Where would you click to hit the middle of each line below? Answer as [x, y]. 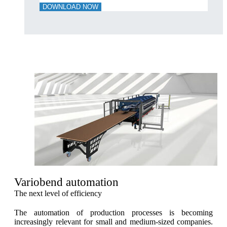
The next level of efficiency [58, 193]
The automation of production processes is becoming [113, 213]
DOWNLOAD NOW [70, 7]
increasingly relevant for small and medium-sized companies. [113, 222]
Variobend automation [66, 182]
